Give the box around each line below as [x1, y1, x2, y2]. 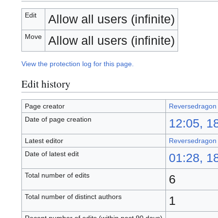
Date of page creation [24, 115, 91, 124]
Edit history [21, 76, 71, 91]
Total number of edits [24, 171, 90, 180]
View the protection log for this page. [21, 60, 134, 68]
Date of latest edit [24, 150, 79, 158]
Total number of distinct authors [24, 193, 122, 201]
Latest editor [24, 137, 63, 145]
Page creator [24, 102, 65, 110]
